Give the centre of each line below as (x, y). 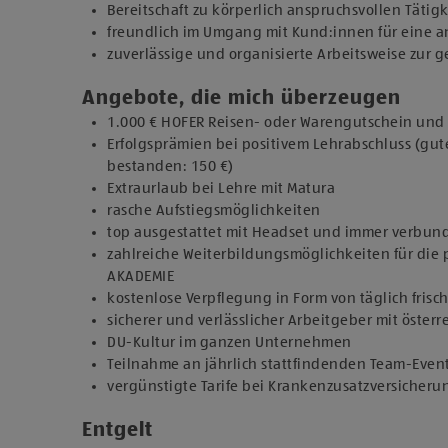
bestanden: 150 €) (170, 166)
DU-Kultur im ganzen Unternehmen (229, 342)
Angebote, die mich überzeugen (241, 99)
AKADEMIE (142, 276)
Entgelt (117, 431)
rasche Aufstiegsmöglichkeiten (214, 210)
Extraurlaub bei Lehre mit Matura (221, 188)
